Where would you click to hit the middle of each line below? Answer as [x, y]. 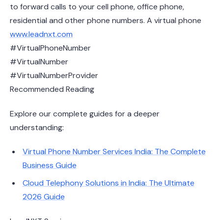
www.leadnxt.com [41, 34]
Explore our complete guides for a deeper [85, 113]
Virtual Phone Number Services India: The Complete [114, 152]
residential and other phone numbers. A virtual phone [106, 21]
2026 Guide [43, 197]
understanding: [37, 127]
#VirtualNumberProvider [54, 76]
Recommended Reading [52, 89]
